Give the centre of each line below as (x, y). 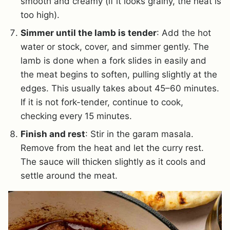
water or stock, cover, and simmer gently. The (115, 47)
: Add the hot (184, 33)
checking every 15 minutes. (76, 116)
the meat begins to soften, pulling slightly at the (119, 75)
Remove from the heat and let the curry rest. (112, 148)
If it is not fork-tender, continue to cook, (102, 102)
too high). (40, 15)
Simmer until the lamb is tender (89, 33)
